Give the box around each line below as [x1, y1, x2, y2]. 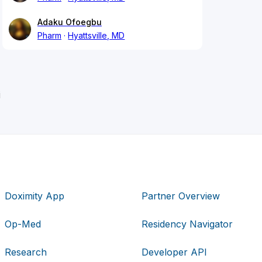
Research [5, 246, 47, 258]
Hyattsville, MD [68, 30, 125, 41]
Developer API [141, 246, 207, 258]
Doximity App [5, 189, 65, 202]
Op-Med [5, 218, 42, 230]
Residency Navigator [141, 218, 233, 230]
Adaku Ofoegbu [37, 17, 102, 27]
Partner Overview [141, 189, 220, 202]
